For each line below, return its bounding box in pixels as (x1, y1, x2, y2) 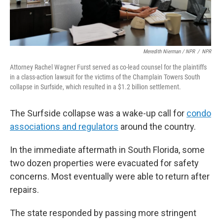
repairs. (10, 184, 39, 195)
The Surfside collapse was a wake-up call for (10, 108, 184, 119)
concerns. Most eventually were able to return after (10, 171, 210, 182)
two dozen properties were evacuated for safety (10, 158, 199, 169)
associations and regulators (10, 121, 118, 132)
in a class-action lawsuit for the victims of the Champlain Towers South (10, 73, 200, 81)
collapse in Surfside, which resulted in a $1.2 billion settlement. (10, 83, 181, 91)
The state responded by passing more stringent (10, 208, 196, 219)
